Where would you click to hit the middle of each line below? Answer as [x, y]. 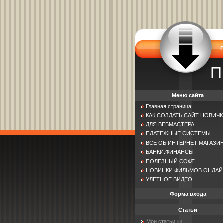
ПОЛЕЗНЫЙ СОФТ [170, 161]
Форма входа [188, 194]
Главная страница [168, 106]
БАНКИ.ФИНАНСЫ [170, 152]
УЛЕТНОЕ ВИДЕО [169, 179]
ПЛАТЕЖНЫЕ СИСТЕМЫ [178, 134]
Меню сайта [188, 95]
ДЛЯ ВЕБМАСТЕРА [170, 125]
